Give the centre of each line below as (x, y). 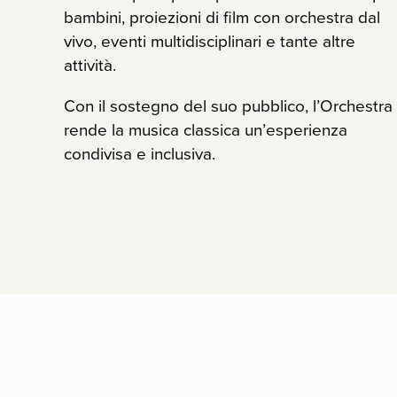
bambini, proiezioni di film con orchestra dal (222, 17)
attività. (90, 65)
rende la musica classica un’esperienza (206, 130)
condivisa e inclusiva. (140, 154)
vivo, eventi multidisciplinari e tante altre (210, 41)
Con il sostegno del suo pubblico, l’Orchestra (228, 106)
